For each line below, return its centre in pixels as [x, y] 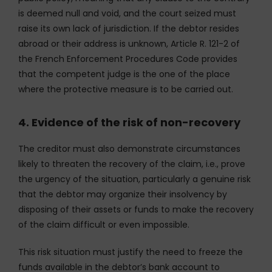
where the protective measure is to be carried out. [126, 89]
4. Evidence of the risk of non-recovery [129, 122]
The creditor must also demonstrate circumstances [129, 148]
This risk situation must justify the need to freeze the [131, 252]
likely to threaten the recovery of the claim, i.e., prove [132, 164]
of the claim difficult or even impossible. [104, 224]
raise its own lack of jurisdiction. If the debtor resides [129, 28]
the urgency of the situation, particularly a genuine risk [134, 179]
